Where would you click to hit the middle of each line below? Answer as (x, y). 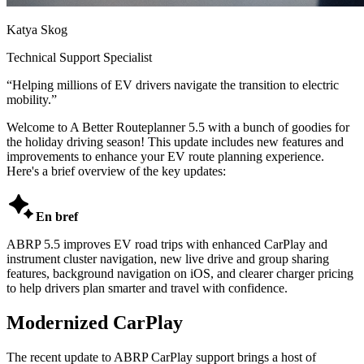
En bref (57, 216)
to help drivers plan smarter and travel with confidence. (147, 288)
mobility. (29, 99)
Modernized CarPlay (95, 322)
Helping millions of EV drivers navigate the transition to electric (175, 84)
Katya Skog (37, 29)
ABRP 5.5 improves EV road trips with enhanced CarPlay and (167, 244)
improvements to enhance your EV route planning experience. (165, 156)
